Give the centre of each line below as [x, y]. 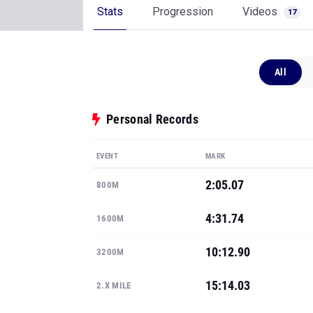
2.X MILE [114, 285]
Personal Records [152, 119]
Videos [261, 12]
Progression [183, 12]
